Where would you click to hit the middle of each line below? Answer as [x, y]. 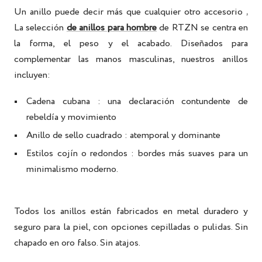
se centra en [225, 28]
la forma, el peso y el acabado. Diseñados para [131, 44]
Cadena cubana [58, 102]
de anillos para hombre [112, 28]
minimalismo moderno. [73, 170]
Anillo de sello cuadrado [75, 136]
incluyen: [32, 75]
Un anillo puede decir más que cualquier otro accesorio [130, 12]
